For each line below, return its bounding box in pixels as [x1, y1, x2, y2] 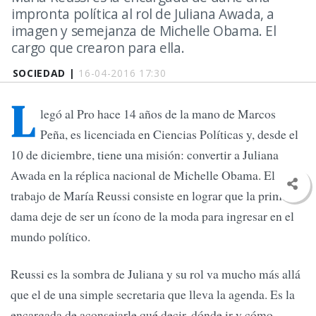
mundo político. [11, 228, 90, 245]
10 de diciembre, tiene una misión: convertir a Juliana [11, 146, 279, 164]
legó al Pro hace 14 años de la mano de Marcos [40, 105, 276, 123]
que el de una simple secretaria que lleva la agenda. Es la [11, 286, 295, 303]
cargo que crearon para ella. [11, 38, 185, 57]
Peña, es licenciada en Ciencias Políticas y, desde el [40, 126, 298, 143]
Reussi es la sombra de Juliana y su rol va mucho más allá [11, 265, 300, 283]
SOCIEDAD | [12, 66, 79, 80]
